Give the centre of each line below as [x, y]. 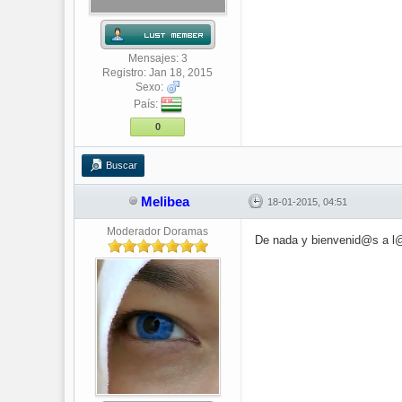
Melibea [165, 201]
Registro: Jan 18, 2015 [157, 73]
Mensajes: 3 [157, 58]
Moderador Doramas [157, 232]
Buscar [122, 165]
